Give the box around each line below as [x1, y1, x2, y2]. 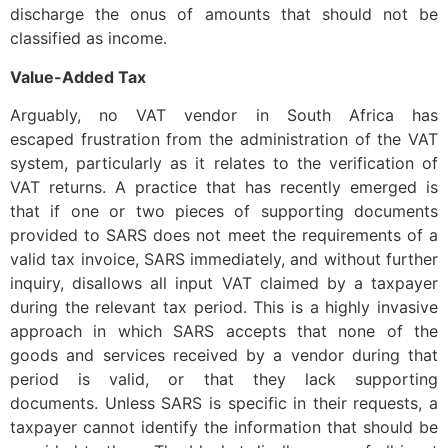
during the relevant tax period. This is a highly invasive [10, 296, 438, 317]
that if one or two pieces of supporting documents [10, 200, 438, 221]
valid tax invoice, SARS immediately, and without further [10, 248, 438, 269]
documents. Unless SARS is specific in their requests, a [10, 392, 438, 413]
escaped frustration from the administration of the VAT [10, 128, 438, 149]
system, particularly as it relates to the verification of [10, 152, 438, 173]
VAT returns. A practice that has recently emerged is [10, 176, 438, 197]
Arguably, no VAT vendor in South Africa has [10, 104, 438, 125]
